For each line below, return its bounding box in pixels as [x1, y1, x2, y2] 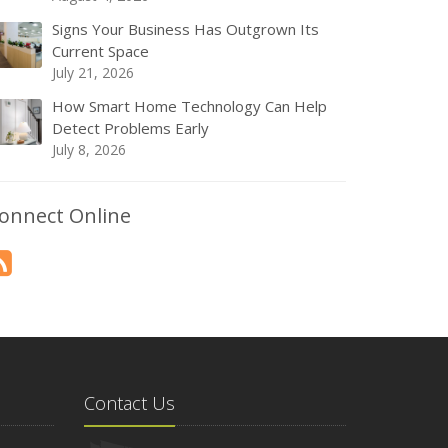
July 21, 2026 [52, 63, 134, 82]
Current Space [52, 41, 149, 61]
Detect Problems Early [52, 118, 209, 138]
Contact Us [83, 391, 175, 415]
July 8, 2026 [52, 140, 126, 159]
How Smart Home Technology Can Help [52, 96, 327, 116]
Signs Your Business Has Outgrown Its [52, 19, 319, 39]
